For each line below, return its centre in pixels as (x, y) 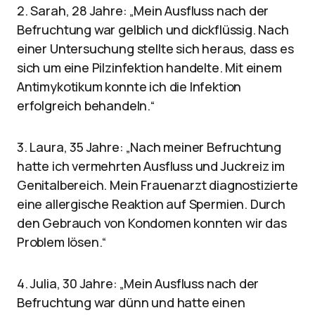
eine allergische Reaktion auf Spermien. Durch (151, 204)
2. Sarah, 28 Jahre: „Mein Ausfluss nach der (143, 11)
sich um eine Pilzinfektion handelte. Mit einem (149, 67)
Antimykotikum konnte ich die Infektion (129, 86)
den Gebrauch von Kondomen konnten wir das (152, 223)
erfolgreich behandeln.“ (86, 105)
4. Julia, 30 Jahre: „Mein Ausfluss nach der (138, 283)
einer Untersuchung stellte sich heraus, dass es (155, 49)
